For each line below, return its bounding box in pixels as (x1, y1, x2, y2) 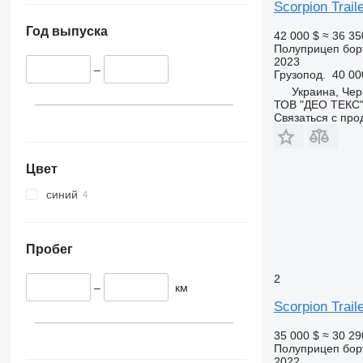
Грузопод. (273, 67, 326, 81)
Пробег (25, 241, 73, 256)
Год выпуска (25, 24, 108, 39)
